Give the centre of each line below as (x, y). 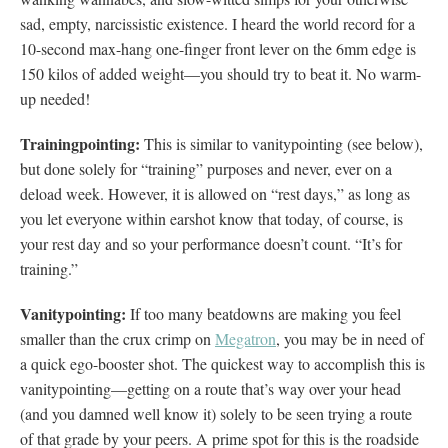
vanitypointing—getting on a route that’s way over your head (210, 388)
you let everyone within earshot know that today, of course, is (211, 218)
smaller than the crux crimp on (117, 338)
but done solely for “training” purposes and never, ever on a (206, 168)
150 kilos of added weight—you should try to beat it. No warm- (220, 73)
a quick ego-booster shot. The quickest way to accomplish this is (222, 363)
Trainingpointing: (80, 143)
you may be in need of (354, 338)
